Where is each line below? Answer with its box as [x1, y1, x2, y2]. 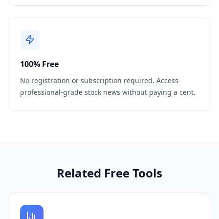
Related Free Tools [57, 165, 162, 181]
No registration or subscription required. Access [20, 76, 178, 85]
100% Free [20, 59, 59, 69]
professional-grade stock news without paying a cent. [20, 88, 196, 97]
